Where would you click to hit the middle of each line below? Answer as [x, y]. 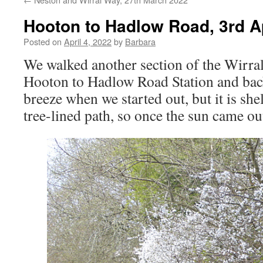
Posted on [43, 41]
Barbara [140, 41]
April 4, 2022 [88, 41]
